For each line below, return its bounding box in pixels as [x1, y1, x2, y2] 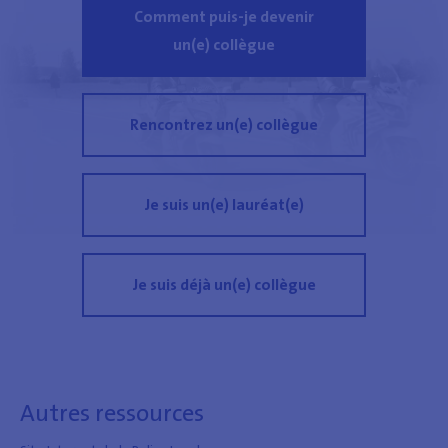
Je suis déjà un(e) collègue [132, 273, 316, 295]
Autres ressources [20, 396, 204, 429]
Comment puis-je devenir [134, 5, 314, 27]
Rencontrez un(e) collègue [130, 113, 318, 135]
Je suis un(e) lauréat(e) [144, 193, 304, 215]
